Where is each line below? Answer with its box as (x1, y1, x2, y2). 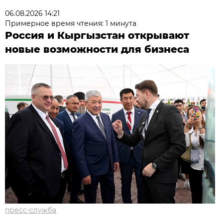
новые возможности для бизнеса (5, 43, 190, 55)
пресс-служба (5, 205, 57, 215)
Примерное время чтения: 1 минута (5, 18, 137, 28)
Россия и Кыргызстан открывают (5, 29, 190, 41)
